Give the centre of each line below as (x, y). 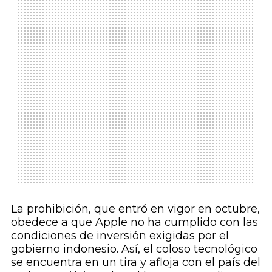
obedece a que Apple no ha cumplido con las (134, 223)
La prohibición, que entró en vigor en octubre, (135, 209)
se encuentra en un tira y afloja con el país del (135, 263)
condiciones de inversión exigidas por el (120, 236)
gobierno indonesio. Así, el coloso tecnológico (134, 249)
